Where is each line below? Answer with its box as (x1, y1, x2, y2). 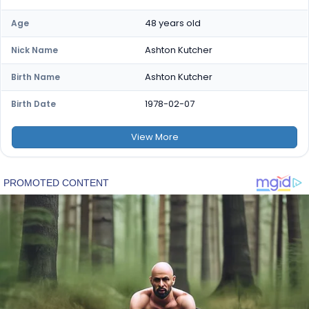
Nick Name (11, 44, 58, 56)
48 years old (145, 17, 201, 30)
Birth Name (11, 71, 60, 83)
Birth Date (11, 98, 56, 110)
